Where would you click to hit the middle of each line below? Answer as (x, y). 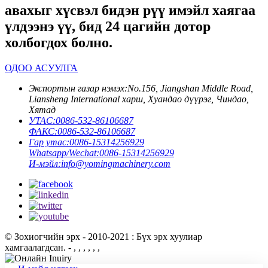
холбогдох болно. (59, 42)
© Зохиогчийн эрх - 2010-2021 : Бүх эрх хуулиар (103, 236)
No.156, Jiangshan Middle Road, (190, 88)
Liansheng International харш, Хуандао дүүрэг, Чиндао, (139, 99)
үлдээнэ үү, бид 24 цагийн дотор (108, 26)
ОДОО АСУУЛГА (41, 68)
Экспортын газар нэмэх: (78, 88)
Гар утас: (49, 142)
